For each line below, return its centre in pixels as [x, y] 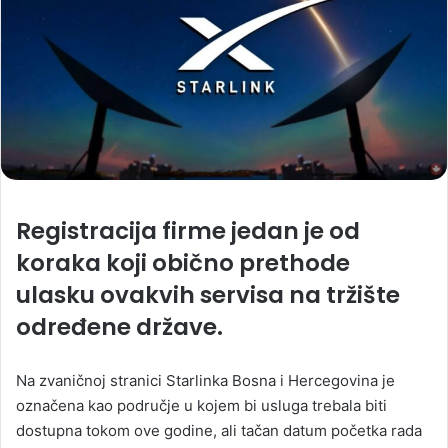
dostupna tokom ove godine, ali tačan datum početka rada [219, 430]
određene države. [119, 326]
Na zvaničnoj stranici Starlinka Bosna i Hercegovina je [205, 380]
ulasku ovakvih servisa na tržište [208, 294]
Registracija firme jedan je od [188, 230]
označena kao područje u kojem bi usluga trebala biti [201, 405]
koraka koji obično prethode [183, 262]
